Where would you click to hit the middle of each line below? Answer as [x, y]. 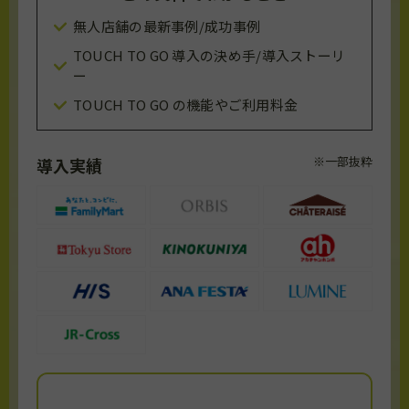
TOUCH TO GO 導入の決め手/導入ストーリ [209, 56]
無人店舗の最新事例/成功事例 [167, 26]
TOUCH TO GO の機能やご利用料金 [186, 105]
